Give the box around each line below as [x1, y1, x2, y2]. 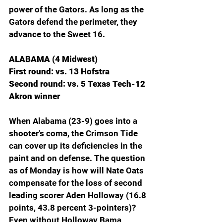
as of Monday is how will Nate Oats [9, 166, 146, 176]
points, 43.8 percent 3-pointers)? [9, 203, 138, 213]
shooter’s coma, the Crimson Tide [9, 128, 140, 139]
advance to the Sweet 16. [9, 29, 105, 40]
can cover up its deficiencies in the [9, 141, 144, 151]
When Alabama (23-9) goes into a [9, 116, 139, 126]
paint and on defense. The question [9, 153, 147, 164]
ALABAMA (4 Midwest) [9, 54, 98, 64]
